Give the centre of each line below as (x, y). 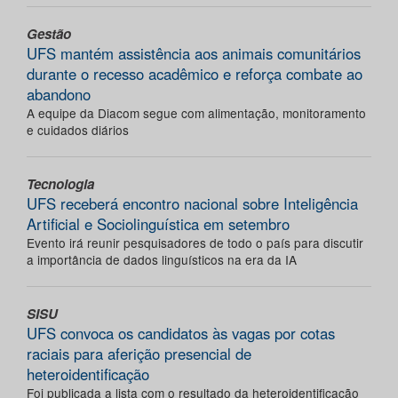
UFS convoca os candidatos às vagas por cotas (181, 334)
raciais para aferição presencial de (139, 354)
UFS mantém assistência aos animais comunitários (194, 54)
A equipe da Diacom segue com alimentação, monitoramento (196, 113)
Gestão (49, 34)
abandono (59, 95)
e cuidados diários (78, 130)
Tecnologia (60, 184)
